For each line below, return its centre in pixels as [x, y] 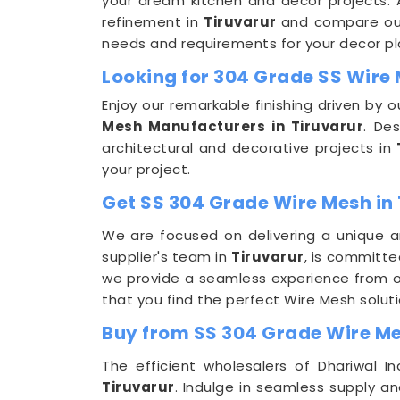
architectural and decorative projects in [250, 148]
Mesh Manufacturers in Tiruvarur [233, 126]
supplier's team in [167, 257]
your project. [146, 169]
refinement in [153, 22]
